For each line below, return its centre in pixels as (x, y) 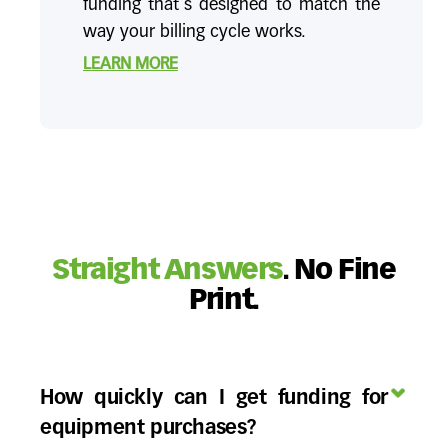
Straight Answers (167, 271)
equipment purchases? (149, 428)
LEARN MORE (130, 65)
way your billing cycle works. (194, 32)
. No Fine (339, 271)
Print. (224, 301)
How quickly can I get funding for (214, 398)
